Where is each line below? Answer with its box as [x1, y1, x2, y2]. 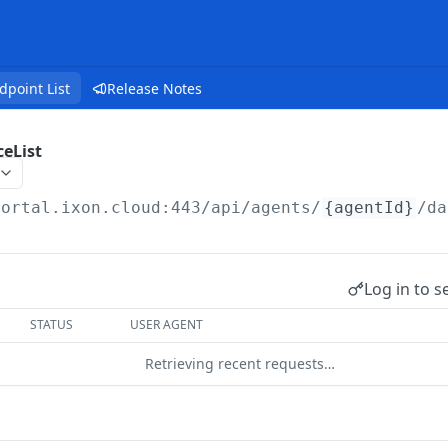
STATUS [30, 316, 74, 333]
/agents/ [241, 198, 322, 217]
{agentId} [324, 198, 415, 217]
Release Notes [107, 78, 202, 98]
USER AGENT [130, 316, 204, 333]
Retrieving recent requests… [145, 354, 335, 373]
